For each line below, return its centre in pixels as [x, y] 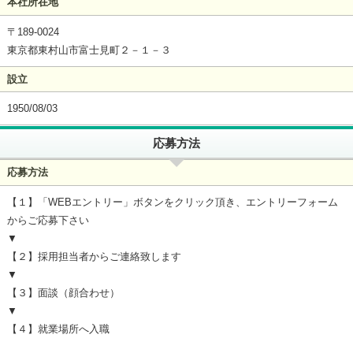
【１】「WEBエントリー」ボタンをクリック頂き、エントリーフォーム [172, 202]
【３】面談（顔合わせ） [63, 292]
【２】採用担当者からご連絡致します [94, 256]
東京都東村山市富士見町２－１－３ [89, 50]
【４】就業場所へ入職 [58, 329]
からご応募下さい [48, 220]
